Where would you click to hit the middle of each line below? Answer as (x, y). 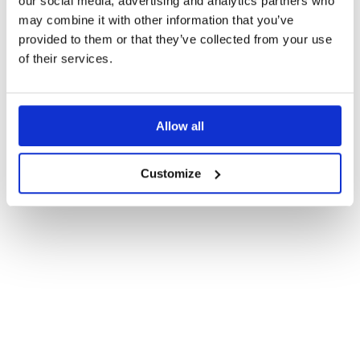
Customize (171, 173)
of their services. (65, 59)
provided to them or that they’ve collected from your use (175, 39)
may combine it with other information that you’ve (156, 20)
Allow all (180, 126)
